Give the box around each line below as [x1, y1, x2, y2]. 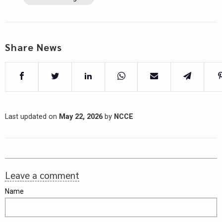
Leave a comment [5, 169, 79, 181]
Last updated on [5, 112, 59, 121]
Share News [5, 41, 62, 54]
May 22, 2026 [59, 112, 103, 121]
